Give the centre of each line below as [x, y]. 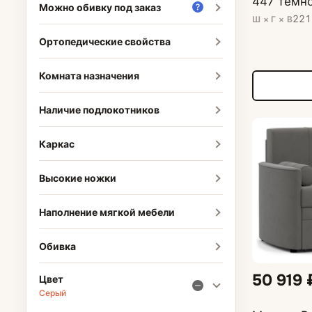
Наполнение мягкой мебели [107, 212]
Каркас [56, 143]
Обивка [57, 246]
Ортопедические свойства [104, 41]
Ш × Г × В [272, 19]
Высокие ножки [77, 178]
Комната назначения [89, 75]
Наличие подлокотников [99, 109]
